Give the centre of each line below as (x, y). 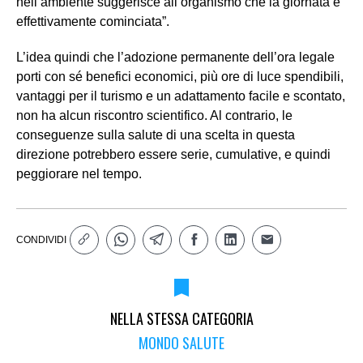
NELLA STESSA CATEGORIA (181, 319)
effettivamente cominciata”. (93, 22)
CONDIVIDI (41, 240)
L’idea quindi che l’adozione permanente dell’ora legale (175, 58)
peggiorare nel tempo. (79, 174)
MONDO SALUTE (181, 343)
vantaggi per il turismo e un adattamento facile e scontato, (181, 96)
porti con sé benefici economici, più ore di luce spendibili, (180, 77)
